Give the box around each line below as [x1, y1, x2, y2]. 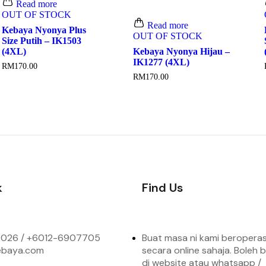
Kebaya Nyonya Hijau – [132, 46, 230, 56]
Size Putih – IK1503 [1, 35, 81, 46]
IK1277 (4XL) [132, 56, 189, 67]
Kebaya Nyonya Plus [1, 24, 86, 35]
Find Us [142, 179, 183, 195]
